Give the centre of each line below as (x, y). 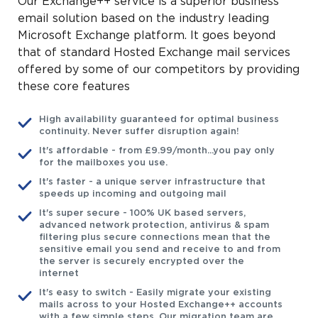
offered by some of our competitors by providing (159, 70)
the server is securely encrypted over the (142, 262)
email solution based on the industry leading (143, 19)
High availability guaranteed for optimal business (159, 120)
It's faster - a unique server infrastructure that (152, 182)
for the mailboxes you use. (103, 163)
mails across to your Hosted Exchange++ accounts (161, 305)
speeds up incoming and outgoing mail (133, 194)
